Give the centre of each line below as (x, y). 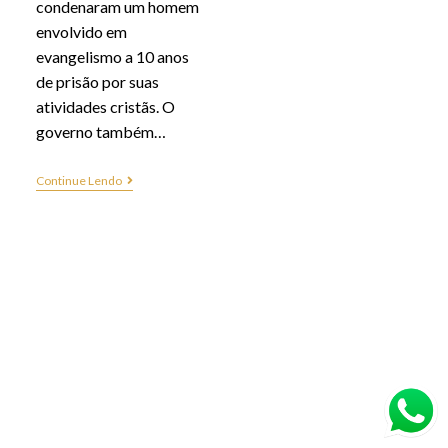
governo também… (100, 131)
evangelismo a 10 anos (112, 56)
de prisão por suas (97, 81)
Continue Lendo (78, 180)
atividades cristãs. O (105, 106)
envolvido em (81, 31)
